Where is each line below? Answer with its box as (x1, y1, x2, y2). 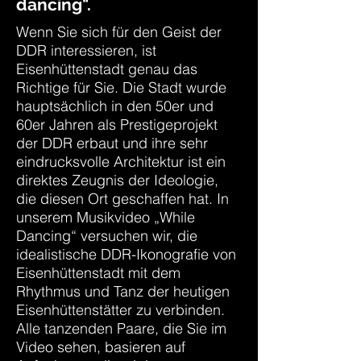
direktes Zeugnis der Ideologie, (16, 171, 218, 189)
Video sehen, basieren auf (16, 338, 185, 356)
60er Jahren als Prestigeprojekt (16, 115, 218, 134)
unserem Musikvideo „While (16, 208, 195, 226)
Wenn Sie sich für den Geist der (16, 23, 222, 41)
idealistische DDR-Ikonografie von (16, 245, 236, 263)
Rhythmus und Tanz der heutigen (16, 282, 230, 301)
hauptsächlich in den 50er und (16, 97, 214, 115)
